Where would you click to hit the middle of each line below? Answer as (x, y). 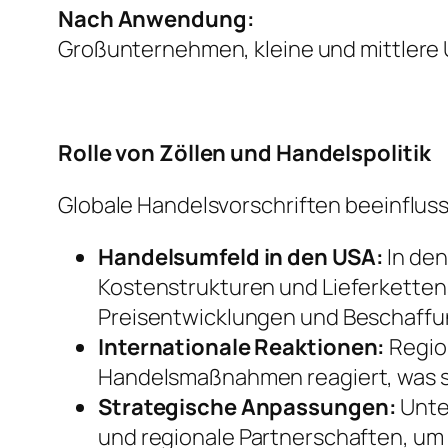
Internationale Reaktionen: (242, 347)
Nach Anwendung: (156, 19)
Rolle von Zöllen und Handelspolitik (244, 153)
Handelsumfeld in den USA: (241, 257)
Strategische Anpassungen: (247, 407)
